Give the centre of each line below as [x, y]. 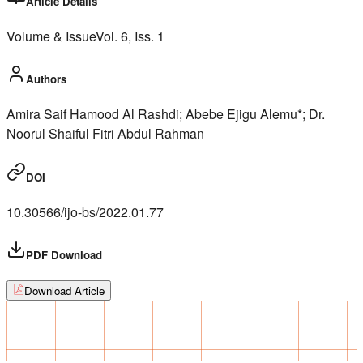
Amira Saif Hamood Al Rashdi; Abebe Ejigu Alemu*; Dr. [166, 114]
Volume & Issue [51, 36]
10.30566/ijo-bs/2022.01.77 [85, 211]
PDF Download [64, 254]
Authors [46, 79]
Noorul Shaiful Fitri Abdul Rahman [105, 134]
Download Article [64, 291]
